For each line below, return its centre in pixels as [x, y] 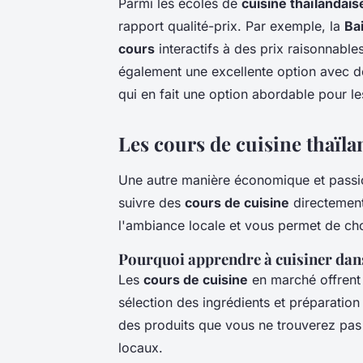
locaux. [141, 347]
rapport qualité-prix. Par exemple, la [231, 26]
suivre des [152, 202]
